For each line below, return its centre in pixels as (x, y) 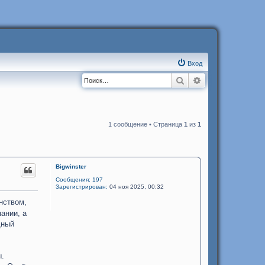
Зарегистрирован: (81, 187)
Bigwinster (71, 167)
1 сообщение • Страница (146, 124)
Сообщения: (73, 180)
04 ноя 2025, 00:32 (135, 187)
